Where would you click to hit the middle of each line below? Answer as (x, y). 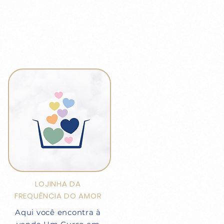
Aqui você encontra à (58, 212)
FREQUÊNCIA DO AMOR (58, 196)
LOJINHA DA (58, 184)
